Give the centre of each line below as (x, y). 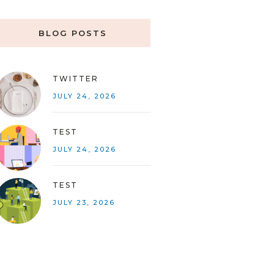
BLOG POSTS (72, 33)
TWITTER (75, 79)
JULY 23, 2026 (83, 202)
